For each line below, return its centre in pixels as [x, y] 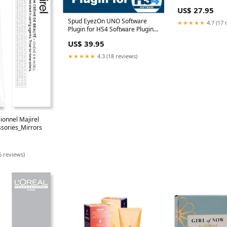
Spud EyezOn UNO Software [107, 21]
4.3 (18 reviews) [117, 56]
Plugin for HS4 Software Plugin [111, 29]
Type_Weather [88, 37]
